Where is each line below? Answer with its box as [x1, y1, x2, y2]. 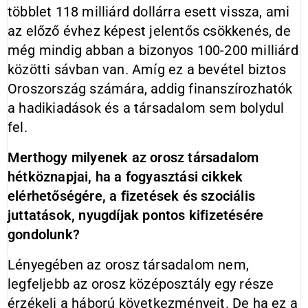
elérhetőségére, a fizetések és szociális [8, 188, 255, 204]
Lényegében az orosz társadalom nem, [8, 256, 250, 273]
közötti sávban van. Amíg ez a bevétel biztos [8, 61, 286, 78]
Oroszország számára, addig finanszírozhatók [8, 80, 293, 97]
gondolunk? [8, 226, 80, 243]
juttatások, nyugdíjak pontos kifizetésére [8, 207, 264, 223]
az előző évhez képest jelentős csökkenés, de [8, 23, 291, 39]
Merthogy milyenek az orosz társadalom [8, 149, 259, 166]
